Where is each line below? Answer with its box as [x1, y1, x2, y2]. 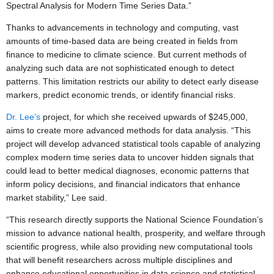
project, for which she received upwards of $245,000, [40, 111, 248, 122]
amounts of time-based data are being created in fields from [6, 35, 238, 46]
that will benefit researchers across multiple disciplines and [6, 254, 232, 265]
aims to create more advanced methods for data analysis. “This [6, 125, 251, 135]
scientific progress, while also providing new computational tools [6, 241, 253, 251]
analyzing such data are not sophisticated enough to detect [6, 62, 234, 73]
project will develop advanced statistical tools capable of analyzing [6, 138, 261, 149]
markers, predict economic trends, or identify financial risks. [6, 89, 235, 100]
